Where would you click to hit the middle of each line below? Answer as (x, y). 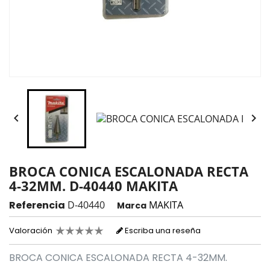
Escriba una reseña (162, 231)
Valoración (31, 230)
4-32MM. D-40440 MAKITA (93, 185)
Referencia (37, 205)
